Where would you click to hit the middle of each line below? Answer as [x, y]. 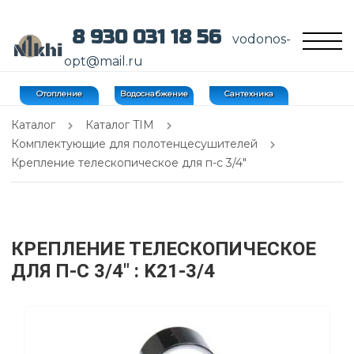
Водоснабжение [154, 94]
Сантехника [249, 94]
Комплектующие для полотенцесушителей [135, 144]
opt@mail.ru [103, 61]
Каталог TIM [120, 125]
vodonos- [261, 39]
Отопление [59, 94]
